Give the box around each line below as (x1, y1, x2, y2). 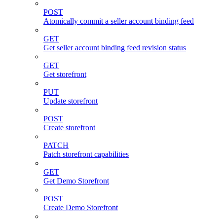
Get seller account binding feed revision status (43, 43, 186, 52)
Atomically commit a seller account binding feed (43, 17, 194, 26)
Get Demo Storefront (43, 177, 109, 185)
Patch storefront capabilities (43, 150, 129, 159)
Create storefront (43, 123, 95, 132)
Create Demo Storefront (43, 203, 118, 212)
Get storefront (43, 70, 86, 79)
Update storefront (43, 97, 98, 106)
